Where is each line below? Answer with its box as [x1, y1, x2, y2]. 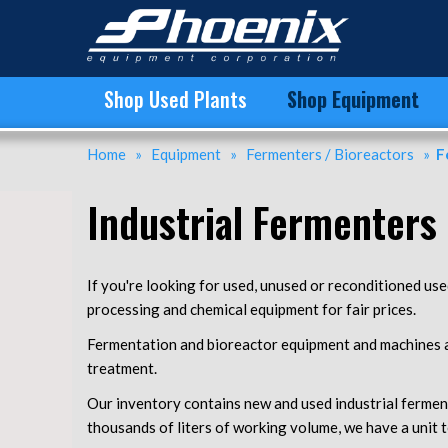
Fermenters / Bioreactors [246, 145, 414, 163]
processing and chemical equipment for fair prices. [87, 300, 416, 318]
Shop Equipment [287, 84, 419, 114]
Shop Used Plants [104, 84, 247, 114]
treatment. [87, 359, 157, 377]
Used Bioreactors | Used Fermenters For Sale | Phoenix [56, 22, 264, 34]
